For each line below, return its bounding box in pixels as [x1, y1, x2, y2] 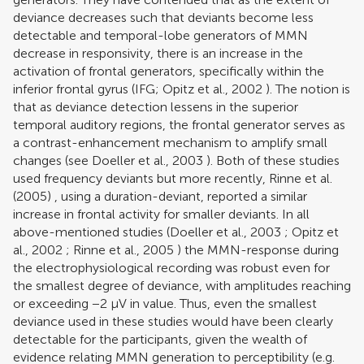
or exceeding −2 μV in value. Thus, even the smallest [13, 295, 317, 311]
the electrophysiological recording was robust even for [13, 259, 330, 275]
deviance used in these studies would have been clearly [13, 313, 333, 329]
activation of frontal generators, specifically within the [13, 63, 324, 79]
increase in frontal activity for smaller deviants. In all [13, 206, 310, 222]
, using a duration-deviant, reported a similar [51, 188, 307, 204]
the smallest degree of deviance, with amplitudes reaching [13, 277, 351, 293]
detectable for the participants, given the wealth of [13, 331, 307, 347]
